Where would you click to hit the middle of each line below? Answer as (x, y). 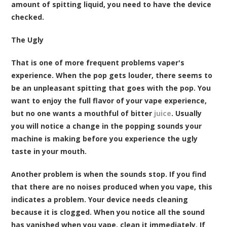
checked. (28, 17)
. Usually (187, 113)
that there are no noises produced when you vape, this (112, 186)
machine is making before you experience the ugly (105, 138)
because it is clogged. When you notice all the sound (108, 212)
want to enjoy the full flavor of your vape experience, (109, 100)
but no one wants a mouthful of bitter (83, 113)
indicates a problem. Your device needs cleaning (100, 199)
